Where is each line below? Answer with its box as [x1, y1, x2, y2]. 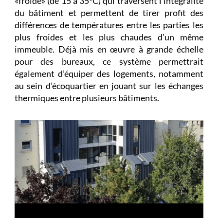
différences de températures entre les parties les [15, 19, 203, 31]
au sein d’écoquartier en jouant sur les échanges [15, 80, 203, 91]
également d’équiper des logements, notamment [15, 68, 203, 79]
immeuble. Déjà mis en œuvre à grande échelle [15, 44, 203, 55]
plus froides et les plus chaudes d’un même [15, 32, 203, 43]
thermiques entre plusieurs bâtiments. [15, 92, 159, 104]
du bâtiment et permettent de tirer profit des [15, 7, 203, 18]
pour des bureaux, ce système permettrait [15, 56, 203, 67]
